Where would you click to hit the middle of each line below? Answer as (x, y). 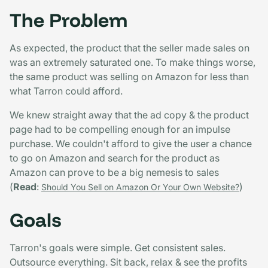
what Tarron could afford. (66, 91)
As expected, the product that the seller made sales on (130, 48)
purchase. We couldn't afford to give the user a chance (131, 143)
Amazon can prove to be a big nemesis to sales (114, 172)
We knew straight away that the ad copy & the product (129, 115)
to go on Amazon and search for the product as (115, 158)
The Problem (68, 19)
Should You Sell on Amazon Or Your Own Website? (140, 187)
